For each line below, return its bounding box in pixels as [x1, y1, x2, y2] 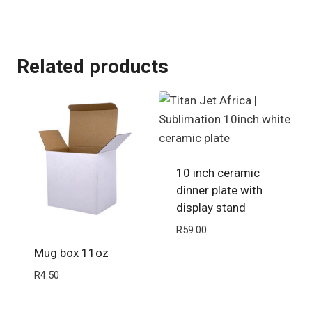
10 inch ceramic [175, 166, 260, 180]
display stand [175, 201, 246, 215]
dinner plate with [175, 183, 263, 198]
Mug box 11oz [33, 246, 109, 260]
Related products [17, 55, 169, 79]
